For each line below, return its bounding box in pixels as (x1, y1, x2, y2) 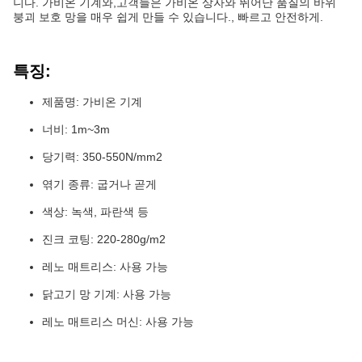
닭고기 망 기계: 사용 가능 (42, 288, 171, 301)
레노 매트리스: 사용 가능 (42, 260, 168, 273)
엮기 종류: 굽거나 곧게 (42, 178, 157, 191)
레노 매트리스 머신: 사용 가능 (42, 315, 194, 328)
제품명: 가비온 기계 (42, 95, 142, 108)
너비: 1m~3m (42, 123, 110, 136)
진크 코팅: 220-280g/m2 (42, 233, 166, 246)
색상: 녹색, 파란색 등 (42, 205, 149, 218)
